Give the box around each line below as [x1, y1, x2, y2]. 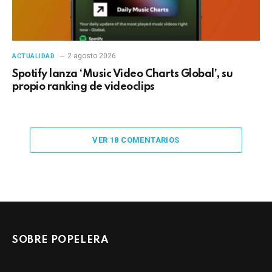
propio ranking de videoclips [12, 81, 155, 92]
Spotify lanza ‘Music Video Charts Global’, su [12, 68, 233, 80]
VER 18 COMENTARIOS [92, 135, 180, 144]
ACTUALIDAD [12, 52, 55, 60]
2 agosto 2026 [67, 51, 116, 60]
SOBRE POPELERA [12, 234, 109, 245]
